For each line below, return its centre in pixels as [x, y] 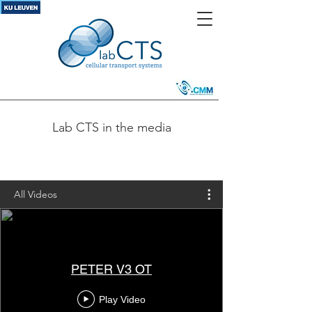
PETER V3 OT [111, 269]
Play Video [122, 299]
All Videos [36, 194]
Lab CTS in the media [111, 127]
